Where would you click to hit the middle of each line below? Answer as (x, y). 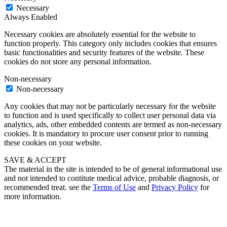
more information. (33, 197)
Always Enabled (31, 17)
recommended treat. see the (48, 187)
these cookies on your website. (53, 143)
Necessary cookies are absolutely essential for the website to (100, 34)
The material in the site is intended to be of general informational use (113, 169)
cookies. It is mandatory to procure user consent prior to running (106, 134)
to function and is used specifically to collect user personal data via (110, 116)
